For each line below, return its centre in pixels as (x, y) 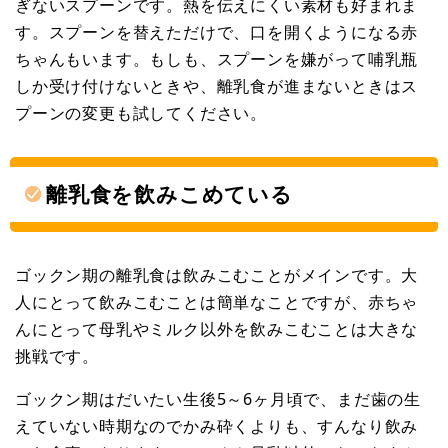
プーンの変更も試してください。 (141, 112)
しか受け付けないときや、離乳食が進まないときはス (217, 85)
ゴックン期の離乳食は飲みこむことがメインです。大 (217, 274)
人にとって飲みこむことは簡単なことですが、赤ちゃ (217, 301)
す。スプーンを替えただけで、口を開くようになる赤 (217, 31)
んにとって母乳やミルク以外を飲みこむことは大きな (217, 328)
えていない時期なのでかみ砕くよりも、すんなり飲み (217, 425)
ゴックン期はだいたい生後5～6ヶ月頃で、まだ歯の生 (218, 398)
